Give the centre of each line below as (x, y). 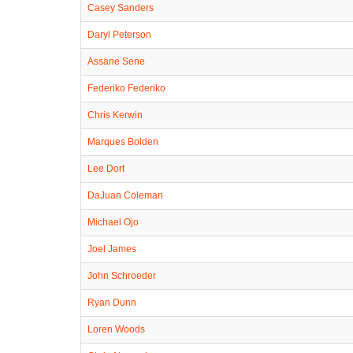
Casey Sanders (121, 7)
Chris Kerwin (115, 115)
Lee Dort (106, 168)
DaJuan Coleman (125, 195)
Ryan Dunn (112, 302)
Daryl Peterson (119, 34)
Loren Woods (116, 329)
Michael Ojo (113, 222)
